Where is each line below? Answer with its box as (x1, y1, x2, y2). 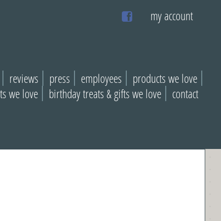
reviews (9, 71, 38, 86)
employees (81, 71, 122, 86)
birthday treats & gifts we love (49, 86, 161, 101)
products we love (133, 71, 197, 86)
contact (172, 86, 198, 101)
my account (150, 8, 193, 23)
